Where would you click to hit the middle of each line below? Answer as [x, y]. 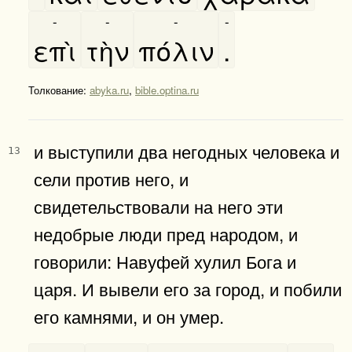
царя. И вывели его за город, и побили [188, 288]
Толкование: [59, 90]
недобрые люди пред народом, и [166, 233]
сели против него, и [111, 178]
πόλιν [176, 49]
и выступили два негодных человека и [187, 150]
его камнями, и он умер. [129, 315]
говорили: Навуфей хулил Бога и [165, 260]
